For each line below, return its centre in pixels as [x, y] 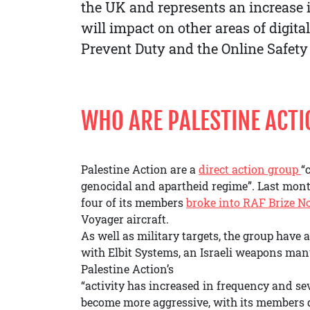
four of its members [134, 202]
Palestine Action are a [140, 169]
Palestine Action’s [127, 268]
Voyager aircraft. [125, 219]
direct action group [250, 169]
